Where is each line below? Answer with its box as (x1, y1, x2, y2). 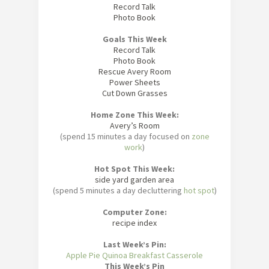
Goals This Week (102, 34, 167, 45)
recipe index (112, 217, 157, 229)
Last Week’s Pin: (103, 239, 166, 250)
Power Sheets (109, 77, 160, 88)
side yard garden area (95, 174, 174, 186)
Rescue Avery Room (98, 66, 171, 77)
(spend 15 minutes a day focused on (59, 131, 192, 142)
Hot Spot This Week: (94, 163, 175, 175)
